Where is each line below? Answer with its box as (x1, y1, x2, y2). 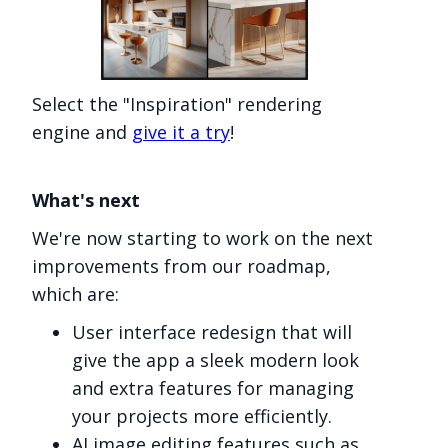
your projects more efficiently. (72, 403, 332, 428)
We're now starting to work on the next (32, 225, 373, 250)
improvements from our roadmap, (32, 253, 331, 278)
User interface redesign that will (72, 319, 352, 344)
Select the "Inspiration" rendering (32, 91, 322, 116)
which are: (32, 281, 119, 306)
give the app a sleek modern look (72, 347, 359, 372)
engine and (32, 119, 132, 144)
